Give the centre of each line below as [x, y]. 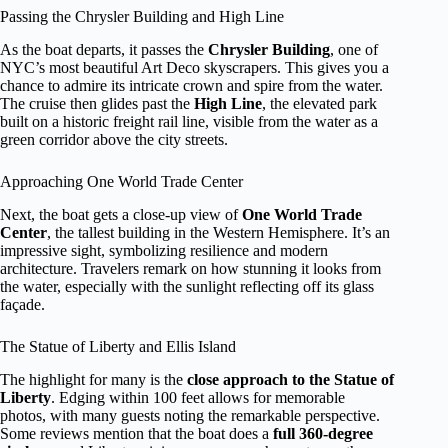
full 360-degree [323, 433]
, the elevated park [319, 103]
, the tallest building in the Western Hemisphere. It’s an [218, 232]
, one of [354, 49]
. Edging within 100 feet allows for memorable [198, 397]
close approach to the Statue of [290, 379]
